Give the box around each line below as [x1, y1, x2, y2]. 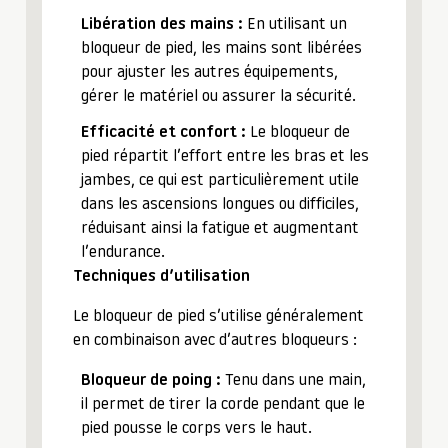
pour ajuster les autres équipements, [81, 65, 338, 81]
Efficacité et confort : [81, 125, 246, 141]
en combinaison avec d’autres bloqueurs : [73, 333, 357, 349]
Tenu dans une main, [221, 373, 366, 389]
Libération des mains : [81, 17, 243, 33]
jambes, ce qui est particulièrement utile [81, 173, 359, 189]
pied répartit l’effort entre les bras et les [81, 149, 369, 165]
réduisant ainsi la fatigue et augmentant [81, 221, 359, 237]
